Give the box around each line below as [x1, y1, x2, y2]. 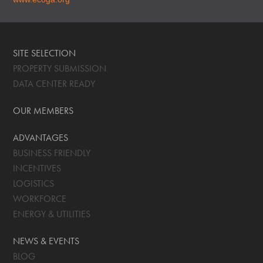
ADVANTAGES [13, 131, 69, 144]
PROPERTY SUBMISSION [13, 62, 107, 75]
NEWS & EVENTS [13, 235, 80, 247]
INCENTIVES [13, 162, 62, 174]
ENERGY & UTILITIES [13, 208, 91, 220]
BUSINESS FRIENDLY [13, 147, 91, 159]
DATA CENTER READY [13, 77, 96, 90]
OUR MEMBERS [13, 104, 74, 117]
